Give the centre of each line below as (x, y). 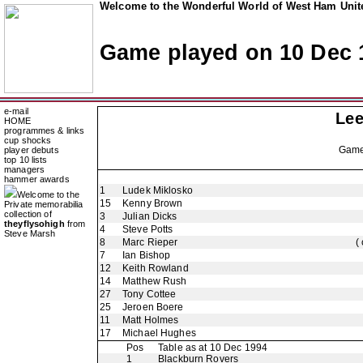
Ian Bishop (147, 255)
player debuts (32, 150)
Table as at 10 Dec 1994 (213, 348)
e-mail (16, 111)
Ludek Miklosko (158, 190)
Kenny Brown (153, 203)
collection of (28, 214)
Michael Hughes (159, 333)
